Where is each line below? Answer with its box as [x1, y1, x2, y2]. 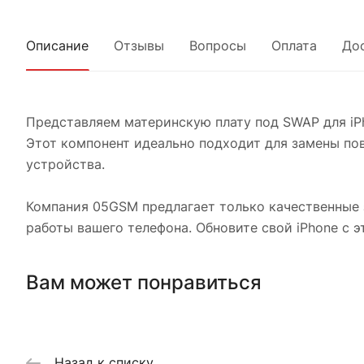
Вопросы [189, 37, 246, 54]
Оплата [271, 37, 317, 54]
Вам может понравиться [26, 270, 262, 294]
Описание [26, 37, 89, 54]
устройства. [26, 156, 105, 172]
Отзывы [114, 37, 164, 54]
